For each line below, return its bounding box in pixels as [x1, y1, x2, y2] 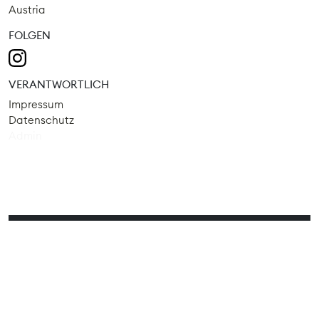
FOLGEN [9, 28, 51, 43]
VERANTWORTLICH [9, 77, 109, 91]
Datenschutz [9, 113, 74, 127]
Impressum [9, 97, 63, 111]
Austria [9, 3, 46, 17]
